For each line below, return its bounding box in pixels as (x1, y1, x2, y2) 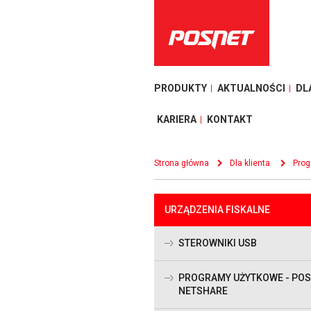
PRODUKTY (154, 83, 207, 94)
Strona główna (154, 158, 209, 168)
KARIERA (157, 114, 196, 125)
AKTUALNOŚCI (217, 83, 285, 94)
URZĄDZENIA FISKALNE (165, 204, 270, 216)
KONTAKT (207, 114, 253, 125)
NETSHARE (178, 285, 228, 297)
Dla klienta (230, 158, 270, 168)
